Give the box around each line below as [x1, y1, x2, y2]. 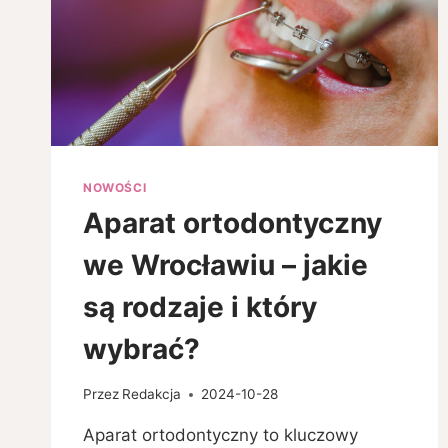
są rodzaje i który [83, 290, 317, 325]
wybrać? [83, 332, 200, 367]
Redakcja [122, 386, 182, 403]
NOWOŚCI [83, 179, 147, 195]
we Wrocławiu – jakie [83, 248, 368, 283]
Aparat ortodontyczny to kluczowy [83, 425, 358, 446]
